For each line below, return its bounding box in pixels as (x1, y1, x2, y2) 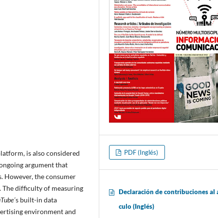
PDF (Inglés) (123, 148, 159, 157)
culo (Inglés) (119, 202, 155, 211)
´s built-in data (14, 196, 57, 204)
